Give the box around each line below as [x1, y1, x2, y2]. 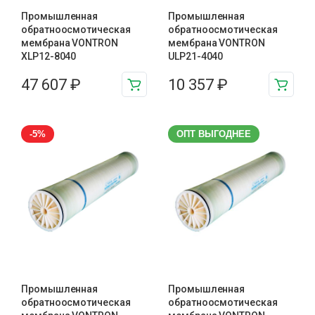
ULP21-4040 [168, 51, 224, 62]
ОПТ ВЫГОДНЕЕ [176, 129, 251, 139]
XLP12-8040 [21, 51, 77, 62]
